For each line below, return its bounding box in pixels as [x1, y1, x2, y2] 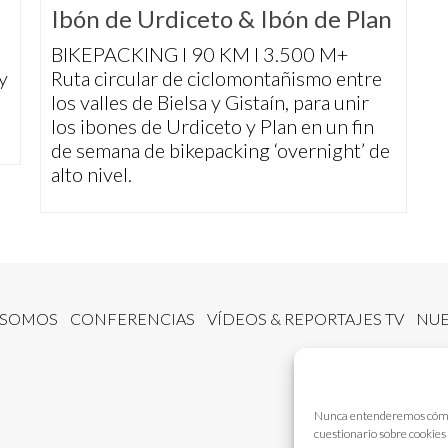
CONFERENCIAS [70, 309, 195, 329]
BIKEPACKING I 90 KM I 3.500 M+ [51, 42, 348, 67]
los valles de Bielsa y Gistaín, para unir [51, 90, 369, 115]
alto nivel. [51, 162, 132, 187]
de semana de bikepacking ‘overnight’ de [51, 138, 390, 163]
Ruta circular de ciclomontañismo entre [51, 66, 382, 91]
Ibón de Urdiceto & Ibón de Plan [51, 4, 392, 34]
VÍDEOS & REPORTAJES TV [207, 309, 404, 329]
